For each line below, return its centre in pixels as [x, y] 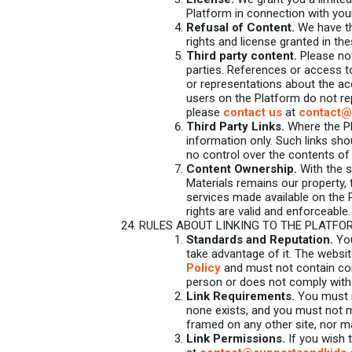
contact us [253, 112]
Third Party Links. [235, 126]
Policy [203, 268]
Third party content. [242, 56]
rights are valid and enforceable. [268, 211]
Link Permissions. [236, 339]
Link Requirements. [240, 296]
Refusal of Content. [240, 27]
